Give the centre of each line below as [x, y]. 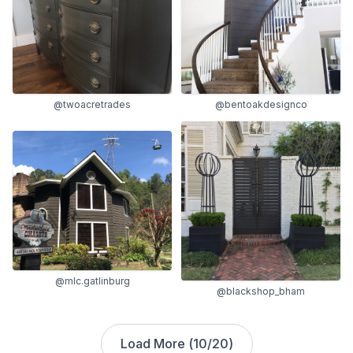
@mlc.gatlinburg [92, 281]
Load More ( [156, 343]
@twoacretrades [92, 104]
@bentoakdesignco [261, 104]
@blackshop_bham [261, 291]
